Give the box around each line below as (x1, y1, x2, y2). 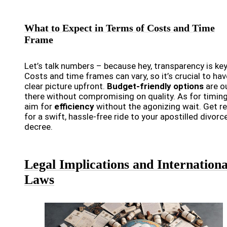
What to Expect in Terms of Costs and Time (24, 22, 215, 33)
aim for (24, 101, 54, 111)
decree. (24, 121, 53, 132)
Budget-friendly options (107, 81, 204, 91)
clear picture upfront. (24, 81, 107, 91)
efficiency (54, 101, 94, 111)
